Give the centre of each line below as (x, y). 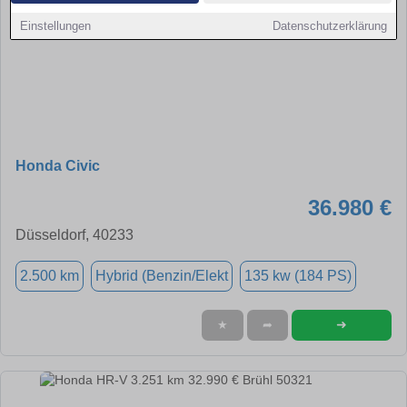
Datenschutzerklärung (329, 26)
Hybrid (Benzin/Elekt (162, 275)
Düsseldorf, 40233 (74, 234)
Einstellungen (56, 26)
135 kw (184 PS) (298, 275)
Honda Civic (58, 165)
